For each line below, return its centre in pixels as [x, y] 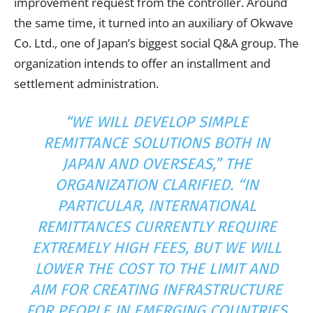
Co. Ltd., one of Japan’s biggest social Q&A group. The [156, 43]
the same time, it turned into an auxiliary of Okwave [154, 22]
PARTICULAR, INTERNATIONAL [156, 205]
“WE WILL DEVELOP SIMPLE [156, 122]
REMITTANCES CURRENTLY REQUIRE [156, 226]
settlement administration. [86, 83]
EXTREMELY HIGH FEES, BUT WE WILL [156, 247]
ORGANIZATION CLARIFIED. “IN [156, 184]
